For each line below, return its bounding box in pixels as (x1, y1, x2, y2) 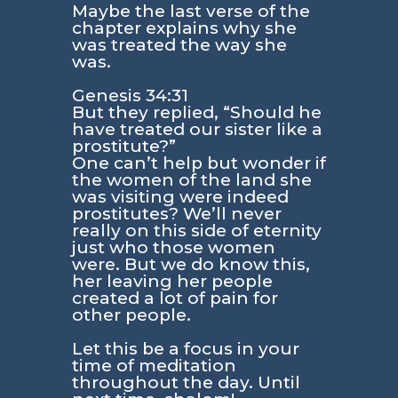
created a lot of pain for (71, 287, 278, 308)
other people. (71, 304, 191, 325)
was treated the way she (71, 34, 287, 55)
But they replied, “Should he (71, 101, 322, 123)
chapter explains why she (71, 17, 297, 38)
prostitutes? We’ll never (71, 203, 282, 224)
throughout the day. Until (71, 371, 300, 393)
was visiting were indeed (71, 186, 289, 207)
